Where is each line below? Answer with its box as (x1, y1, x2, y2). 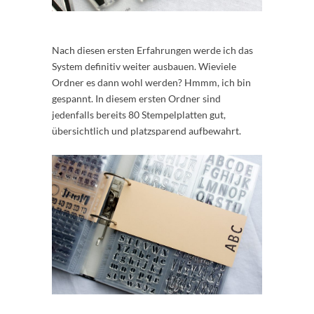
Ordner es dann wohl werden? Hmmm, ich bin (52, 76, 251, 88)
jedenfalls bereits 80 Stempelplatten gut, (52, 108, 226, 121)
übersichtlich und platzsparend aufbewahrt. (52, 124, 241, 137)
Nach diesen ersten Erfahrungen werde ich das (52, 43, 253, 56)
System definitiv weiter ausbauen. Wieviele (52, 60, 236, 72)
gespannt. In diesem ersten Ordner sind (52, 92, 221, 104)
